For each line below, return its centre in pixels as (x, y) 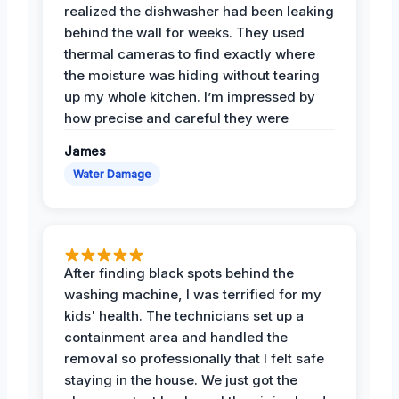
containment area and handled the (176, 337)
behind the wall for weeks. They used (184, 32)
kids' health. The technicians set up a (184, 315)
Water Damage (112, 174)
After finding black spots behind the (179, 273)
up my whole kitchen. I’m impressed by (190, 96)
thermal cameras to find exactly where (190, 53)
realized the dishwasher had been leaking (199, 11)
